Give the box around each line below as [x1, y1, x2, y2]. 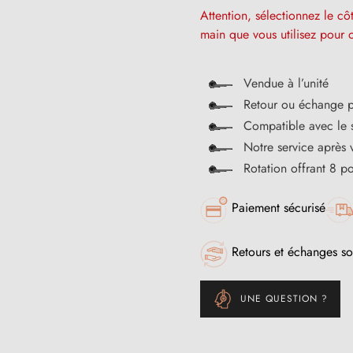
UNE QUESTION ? [240, 292, 328, 307]
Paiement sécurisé [232, 198, 325, 217]
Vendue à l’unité [240, 73, 329, 92]
